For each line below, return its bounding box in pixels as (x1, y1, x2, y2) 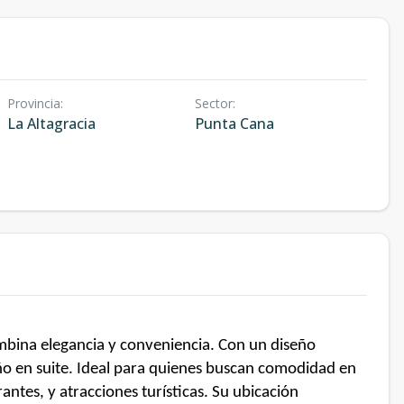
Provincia (7, 95, 60, 112)
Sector (194, 95, 233, 112)
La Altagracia (7, 114, 96, 133)
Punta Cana (194, 114, 274, 133)
